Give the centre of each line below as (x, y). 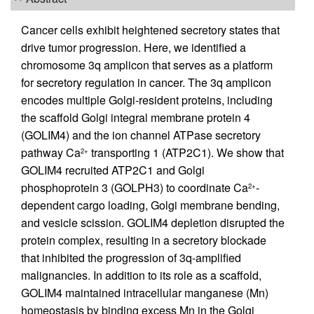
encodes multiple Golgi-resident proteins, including (147, 100)
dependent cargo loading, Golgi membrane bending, (150, 205)
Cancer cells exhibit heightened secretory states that (150, 30)
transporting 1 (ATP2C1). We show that (186, 153)
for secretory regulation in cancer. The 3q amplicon (146, 83)
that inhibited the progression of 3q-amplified (131, 258)
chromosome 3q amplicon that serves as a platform (147, 65)
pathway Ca (51, 153)
